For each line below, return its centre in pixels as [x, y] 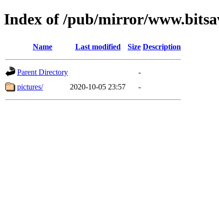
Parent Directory [43, 72]
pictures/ [30, 87]
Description [162, 46]
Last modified [98, 46]
